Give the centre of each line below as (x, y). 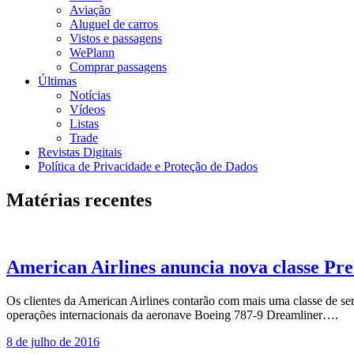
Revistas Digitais (80, 152)
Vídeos (87, 109)
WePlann (92, 53)
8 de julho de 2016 (53, 341)
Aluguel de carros (114, 24)
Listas (84, 124)
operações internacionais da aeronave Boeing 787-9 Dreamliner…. (172, 314)
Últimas (57, 81)
